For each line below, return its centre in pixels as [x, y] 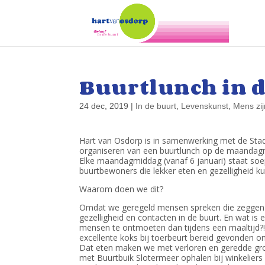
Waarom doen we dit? [122, 189]
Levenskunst [205, 106]
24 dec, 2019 [104, 106]
